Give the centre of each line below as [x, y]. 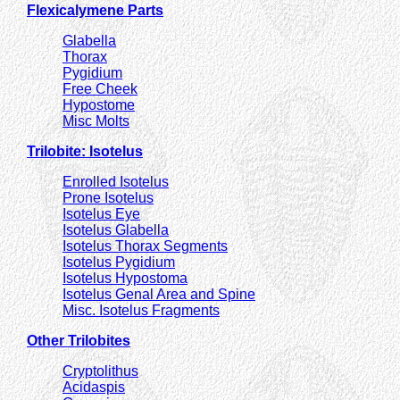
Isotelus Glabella [116, 229]
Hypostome [99, 104]
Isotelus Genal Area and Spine [159, 294]
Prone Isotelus [108, 197]
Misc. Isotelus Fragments [141, 310]
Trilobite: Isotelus [85, 151]
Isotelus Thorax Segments [145, 246]
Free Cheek [100, 88]
